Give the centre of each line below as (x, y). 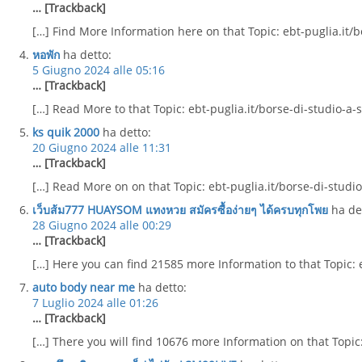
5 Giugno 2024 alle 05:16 (99, 70)
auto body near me (84, 287)
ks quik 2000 (66, 132)
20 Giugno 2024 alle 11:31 (102, 147)
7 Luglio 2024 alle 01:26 (95, 303)
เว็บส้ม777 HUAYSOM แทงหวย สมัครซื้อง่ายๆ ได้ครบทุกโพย (180, 210)
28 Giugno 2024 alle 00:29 (102, 225)
